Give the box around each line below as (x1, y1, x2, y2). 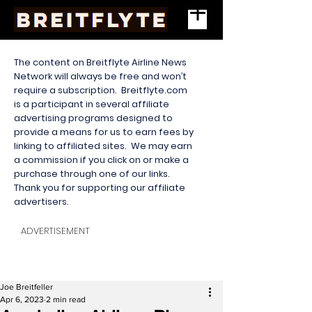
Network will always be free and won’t (14, 70, 187, 83)
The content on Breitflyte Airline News (14, 56, 187, 69)
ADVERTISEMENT (21, 224, 90, 237)
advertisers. (14, 195, 71, 208)
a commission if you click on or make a (14, 153, 189, 166)
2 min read (46, 295, 86, 304)
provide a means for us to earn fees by (14, 125, 194, 139)
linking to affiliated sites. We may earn (14, 139, 192, 153)
